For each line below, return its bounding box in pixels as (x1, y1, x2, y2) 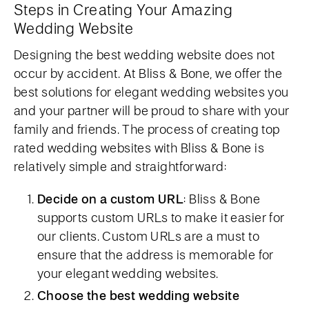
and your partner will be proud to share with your (14, 101, 290, 119)
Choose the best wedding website (37, 286, 240, 303)
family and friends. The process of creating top (14, 120, 280, 137)
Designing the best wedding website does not (14, 46, 275, 63)
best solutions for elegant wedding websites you (14, 83, 289, 100)
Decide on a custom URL (37, 190, 184, 207)
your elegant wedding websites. (37, 264, 219, 281)
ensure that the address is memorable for (37, 246, 274, 263)
